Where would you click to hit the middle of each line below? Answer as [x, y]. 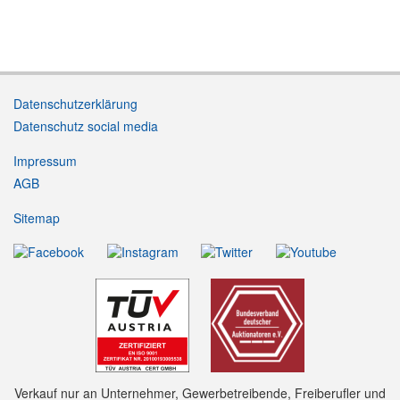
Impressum [45, 161]
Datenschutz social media [86, 126]
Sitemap [37, 218]
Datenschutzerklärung [75, 104]
